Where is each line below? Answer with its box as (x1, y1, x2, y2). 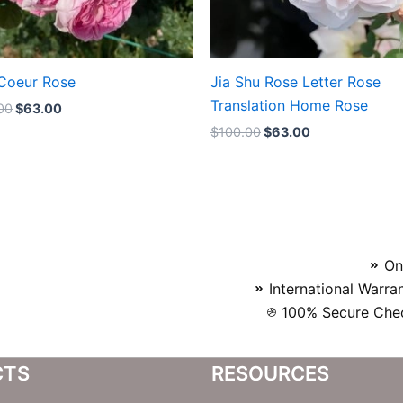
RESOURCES (210, 361, 329, 385)
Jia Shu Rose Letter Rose (210, 72, 381, 91)
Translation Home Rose (210, 95, 368, 114)
